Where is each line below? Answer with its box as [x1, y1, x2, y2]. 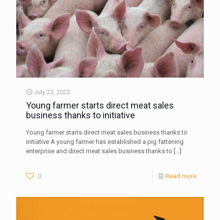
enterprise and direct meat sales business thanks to [26, 147, 172, 155]
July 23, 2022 [34, 88, 70, 96]
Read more [165, 172, 196, 180]
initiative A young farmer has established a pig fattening [26, 138, 184, 145]
